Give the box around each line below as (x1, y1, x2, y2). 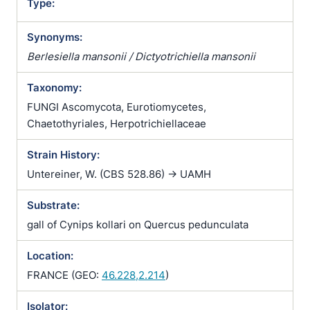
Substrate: (27, 199, 80, 212)
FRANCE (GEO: (27, 268, 102, 282)
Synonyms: (27, 30, 82, 44)
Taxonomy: (27, 81, 82, 94)
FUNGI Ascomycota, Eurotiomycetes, (27, 100, 206, 113)
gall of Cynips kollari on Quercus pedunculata (27, 218, 248, 231)
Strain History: (27, 148, 100, 161)
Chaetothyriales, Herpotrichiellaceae (27, 117, 206, 130)
